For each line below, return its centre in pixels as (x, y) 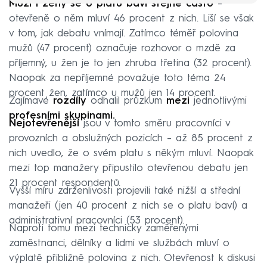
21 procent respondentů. (65, 183)
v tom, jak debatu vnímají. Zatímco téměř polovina (124, 33)
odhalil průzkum (126, 101)
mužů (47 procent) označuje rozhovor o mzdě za (122, 48)
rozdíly (70, 101)
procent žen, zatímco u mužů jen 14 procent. (112, 93)
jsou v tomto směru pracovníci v (155, 123)
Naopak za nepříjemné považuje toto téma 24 (117, 78)
